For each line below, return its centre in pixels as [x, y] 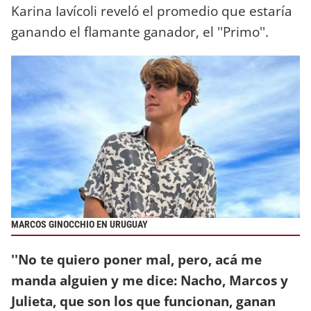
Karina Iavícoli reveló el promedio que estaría [152, 11]
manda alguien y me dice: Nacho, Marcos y [150, 280]
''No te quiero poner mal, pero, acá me [136, 260]
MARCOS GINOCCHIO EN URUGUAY [79, 225]
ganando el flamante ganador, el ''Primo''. [142, 32]
